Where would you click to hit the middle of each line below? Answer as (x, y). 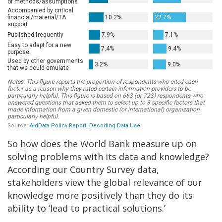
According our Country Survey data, (83, 169)
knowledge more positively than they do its (100, 195)
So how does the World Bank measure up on (102, 143)
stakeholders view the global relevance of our (105, 182)
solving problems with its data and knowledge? (108, 156)
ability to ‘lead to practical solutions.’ (86, 208)
